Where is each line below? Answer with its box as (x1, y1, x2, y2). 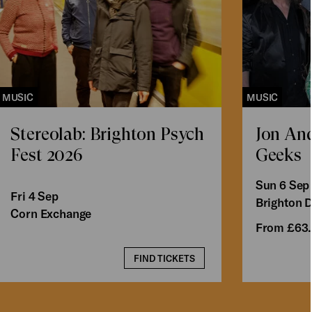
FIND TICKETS (134, 252, 196, 264)
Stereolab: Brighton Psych (10, 124, 205, 145)
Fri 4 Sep (10, 189, 58, 203)
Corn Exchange (10, 206, 92, 221)
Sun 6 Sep (255, 178, 310, 192)
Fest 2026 (10, 145, 83, 166)
